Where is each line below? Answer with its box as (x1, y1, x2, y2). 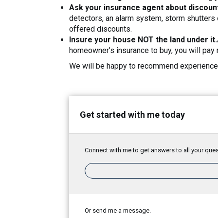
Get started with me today (80, 109, 185, 120)
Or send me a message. (85, 207, 151, 214)
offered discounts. (69, 24, 132, 34)
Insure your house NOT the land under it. (69, 35, 217, 44)
